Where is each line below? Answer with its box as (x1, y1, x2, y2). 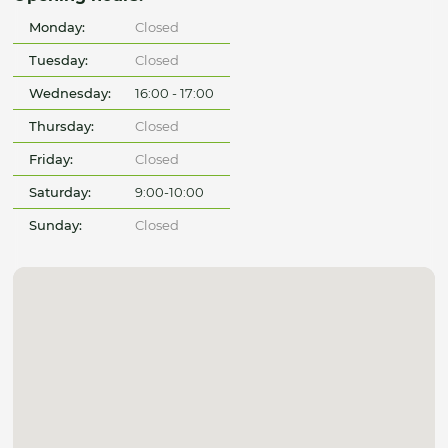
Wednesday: (29, 85, 112, 102)
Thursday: (29, 118, 95, 135)
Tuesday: (29, 52, 89, 69)
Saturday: (29, 184, 92, 201)
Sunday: (29, 217, 83, 234)
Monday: (29, 19, 86, 36)
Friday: (29, 151, 74, 168)
